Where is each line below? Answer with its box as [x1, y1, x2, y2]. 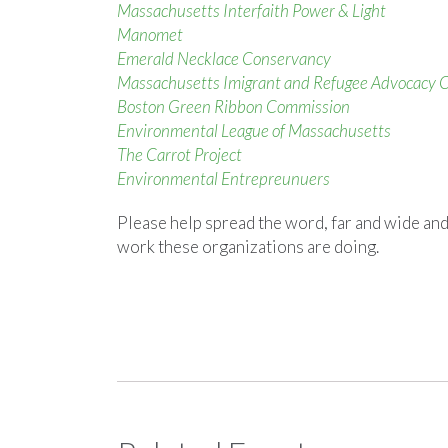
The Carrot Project [117, 144, 242, 165]
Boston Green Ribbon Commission [117, 96, 350, 117]
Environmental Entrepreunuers [117, 168, 330, 189]
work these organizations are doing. [117, 236, 379, 257]
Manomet [117, 24, 183, 45]
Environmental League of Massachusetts [117, 120, 391, 141]
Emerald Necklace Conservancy [117, 48, 331, 69]
